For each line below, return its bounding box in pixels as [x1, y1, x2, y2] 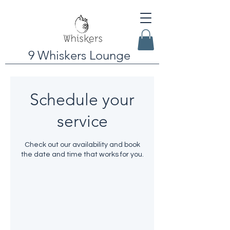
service [56, 111, 108, 131]
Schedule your [30, 89, 135, 109]
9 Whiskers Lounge [28, 47, 130, 63]
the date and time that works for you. [21, 150, 144, 158]
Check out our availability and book [24, 141, 140, 148]
